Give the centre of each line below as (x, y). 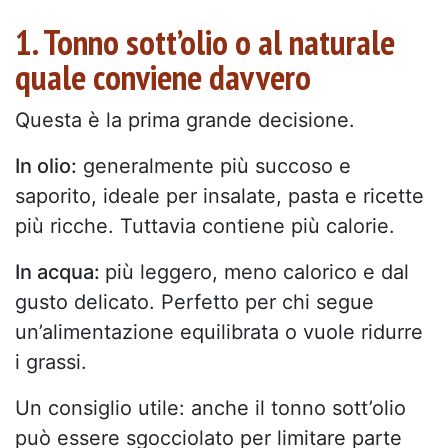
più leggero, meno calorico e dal (257, 272)
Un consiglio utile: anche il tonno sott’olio (210, 408)
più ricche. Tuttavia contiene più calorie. (205, 226)
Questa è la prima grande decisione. (185, 120)
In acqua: (60, 272)
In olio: (46, 166)
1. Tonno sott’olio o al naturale (205, 42)
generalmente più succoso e (214, 166)
